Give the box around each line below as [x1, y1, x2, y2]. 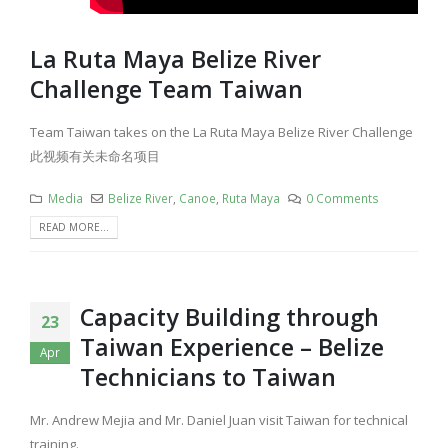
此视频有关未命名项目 [30, 146, 160, 165]
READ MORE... [39, 219, 109, 234]
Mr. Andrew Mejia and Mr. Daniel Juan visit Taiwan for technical [30, 411, 408, 430]
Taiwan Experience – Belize [80, 331, 384, 364]
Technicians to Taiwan [80, 361, 336, 394]
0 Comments [306, 189, 380, 206]
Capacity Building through [80, 301, 379, 334]
